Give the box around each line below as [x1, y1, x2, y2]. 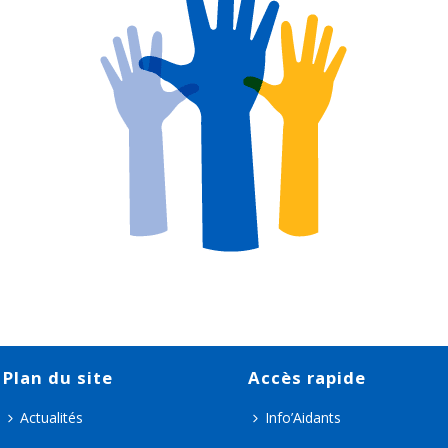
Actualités [19, 407, 83, 427]
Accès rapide [247, 365, 366, 389]
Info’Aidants [264, 407, 341, 427]
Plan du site [2, 365, 113, 389]
